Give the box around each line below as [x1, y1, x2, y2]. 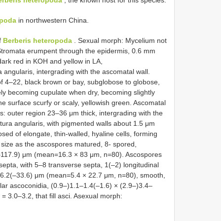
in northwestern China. [16, 16, 89, 25]
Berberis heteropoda [3, 37, 72, 45]
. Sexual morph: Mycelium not [72, 37, 167, 45]
